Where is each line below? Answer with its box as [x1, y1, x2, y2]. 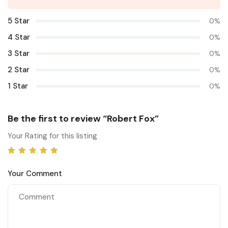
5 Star [8, 16, 30, 26]
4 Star [8, 32, 30, 43]
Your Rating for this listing [8, 131, 97, 141]
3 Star [8, 48, 30, 59]
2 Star [8, 65, 30, 75]
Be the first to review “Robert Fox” [8, 112, 159, 125]
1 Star [8, 81, 28, 92]
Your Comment [8, 168, 62, 179]
